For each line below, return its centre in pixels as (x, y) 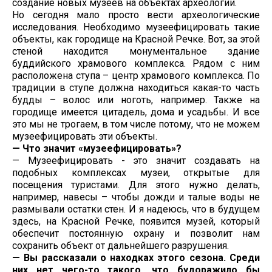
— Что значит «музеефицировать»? (97, 149)
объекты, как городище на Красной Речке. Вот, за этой (136, 39)
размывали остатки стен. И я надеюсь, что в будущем (136, 209)
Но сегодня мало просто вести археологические (136, 15)
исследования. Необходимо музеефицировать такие (136, 27)
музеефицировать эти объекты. (85, 137)
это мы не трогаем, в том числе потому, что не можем (136, 124)
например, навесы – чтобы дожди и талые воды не (136, 197)
